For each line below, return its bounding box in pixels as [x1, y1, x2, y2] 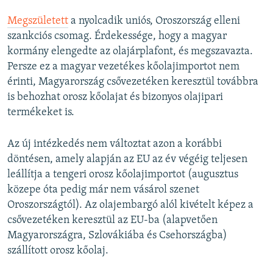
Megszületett [7, 15, 68, 27]
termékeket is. [7, 106, 74, 118]
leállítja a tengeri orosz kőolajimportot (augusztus [7, 168, 238, 180]
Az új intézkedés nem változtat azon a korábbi [7, 138, 222, 150]
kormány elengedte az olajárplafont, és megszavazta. [7, 45, 253, 57]
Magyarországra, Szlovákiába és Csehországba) [7, 229, 227, 241]
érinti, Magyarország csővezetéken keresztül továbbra [7, 76, 258, 88]
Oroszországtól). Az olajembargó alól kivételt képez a [7, 199, 253, 211]
